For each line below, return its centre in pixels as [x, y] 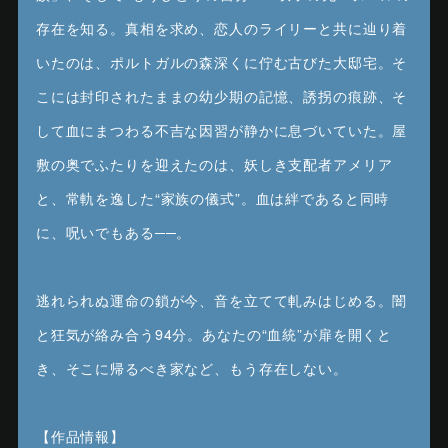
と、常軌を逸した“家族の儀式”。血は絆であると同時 [212, 197]
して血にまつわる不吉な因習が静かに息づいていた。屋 [221, 129]
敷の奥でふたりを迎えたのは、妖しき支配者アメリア [214, 163]
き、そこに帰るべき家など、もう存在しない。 [191, 367]
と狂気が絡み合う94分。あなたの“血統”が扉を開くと [214, 333]
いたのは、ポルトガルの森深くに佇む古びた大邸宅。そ [221, 61]
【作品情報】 [80, 435]
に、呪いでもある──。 [113, 231]
